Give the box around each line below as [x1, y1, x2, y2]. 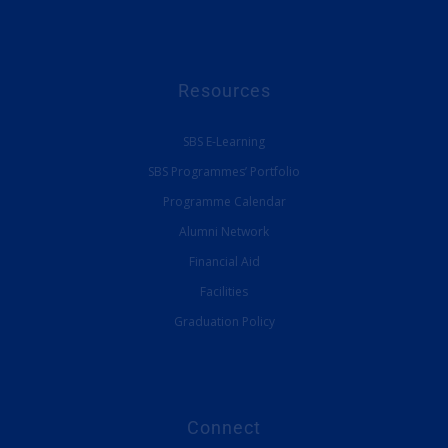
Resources [177, 79, 271, 101]
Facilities [200, 282, 248, 300]
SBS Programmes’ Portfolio [148, 162, 300, 180]
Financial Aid [188, 252, 260, 270]
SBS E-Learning [183, 132, 265, 150]
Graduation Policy [173, 312, 275, 330]
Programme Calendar [162, 192, 286, 210]
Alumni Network [179, 222, 269, 240]
